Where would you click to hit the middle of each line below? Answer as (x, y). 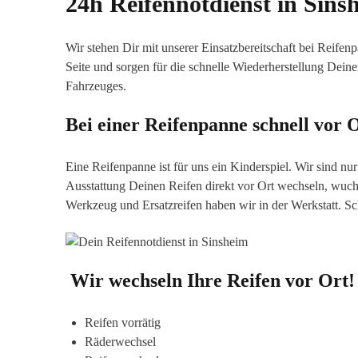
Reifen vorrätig (123, 322)
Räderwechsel (120, 341)
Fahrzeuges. (96, 86)
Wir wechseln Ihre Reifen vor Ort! (213, 280)
